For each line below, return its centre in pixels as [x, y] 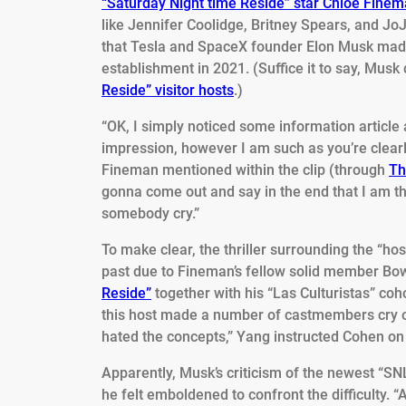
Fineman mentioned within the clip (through [245, 170]
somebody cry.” [150, 214]
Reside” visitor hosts [168, 91]
